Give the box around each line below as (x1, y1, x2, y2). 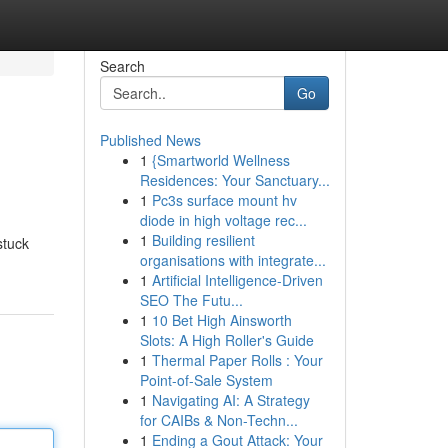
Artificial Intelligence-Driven (151, 270, 323, 290)
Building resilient (151, 230, 255, 250)
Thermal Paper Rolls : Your (151, 350, 323, 370)
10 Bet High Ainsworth (151, 310, 292, 330)
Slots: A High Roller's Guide (139, 330, 314, 350)
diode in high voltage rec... (139, 210, 307, 230)
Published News (99, 130, 201, 150)
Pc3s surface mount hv (151, 190, 297, 210)
